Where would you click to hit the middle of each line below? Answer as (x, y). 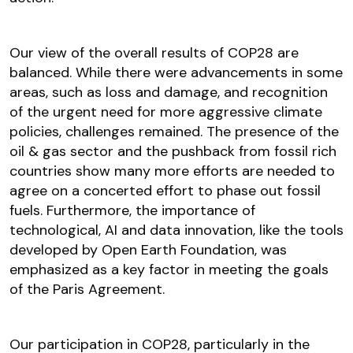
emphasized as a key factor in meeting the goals (169, 270)
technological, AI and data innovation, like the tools (176, 230)
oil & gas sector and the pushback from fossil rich (173, 152)
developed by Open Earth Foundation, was (148, 250)
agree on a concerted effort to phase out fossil (165, 191)
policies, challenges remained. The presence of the (174, 132)
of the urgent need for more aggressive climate (166, 112)
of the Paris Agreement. (87, 290)
